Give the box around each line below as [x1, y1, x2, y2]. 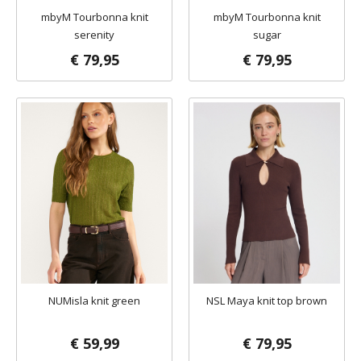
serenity [74, 27, 114, 42]
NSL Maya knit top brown [206, 293, 327, 308]
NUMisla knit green [48, 293, 140, 308]
